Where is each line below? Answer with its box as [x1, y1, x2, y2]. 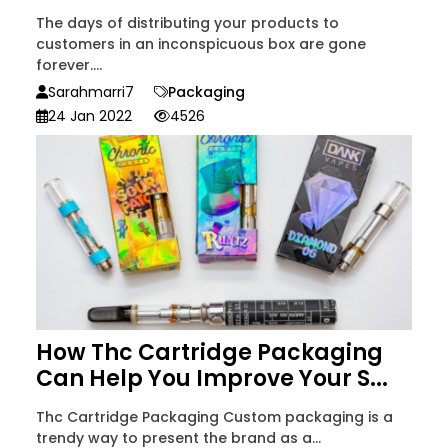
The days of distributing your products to [36, 12, 339, 33]
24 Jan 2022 [48, 105, 132, 126]
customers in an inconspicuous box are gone [36, 33, 366, 54]
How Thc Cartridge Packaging [36, 336, 383, 368]
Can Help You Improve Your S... [36, 362, 388, 394]
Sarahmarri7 [48, 81, 134, 102]
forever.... [36, 54, 102, 75]
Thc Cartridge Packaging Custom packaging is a [36, 406, 393, 427]
